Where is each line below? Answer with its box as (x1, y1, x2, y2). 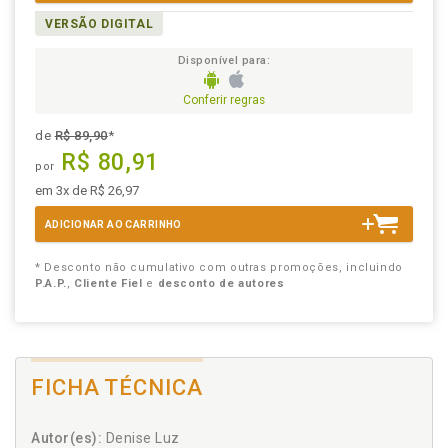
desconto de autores (157, 277, 285, 291)
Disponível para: (177, 54, 271, 67)
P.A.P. (35, 277, 67, 291)
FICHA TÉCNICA (31, 375, 203, 401)
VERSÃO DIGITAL (45, 17, 154, 31)
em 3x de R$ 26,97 (35, 183, 139, 199)
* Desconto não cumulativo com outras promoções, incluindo (35, 261, 403, 275)
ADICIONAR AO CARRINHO (45, 219, 182, 231)
